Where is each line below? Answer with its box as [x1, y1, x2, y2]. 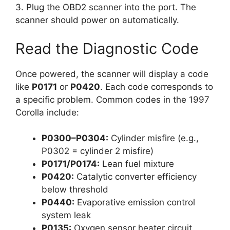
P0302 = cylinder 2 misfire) [42, 146, 154, 157]
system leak [42, 210, 91, 221]
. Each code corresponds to [100, 81, 213, 92]
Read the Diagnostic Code [15, 39, 199, 57]
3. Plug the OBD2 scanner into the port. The [15, 2, 196, 13]
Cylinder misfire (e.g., [108, 133, 199, 144]
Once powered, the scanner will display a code [15, 68, 208, 79]
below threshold [42, 184, 108, 195]
